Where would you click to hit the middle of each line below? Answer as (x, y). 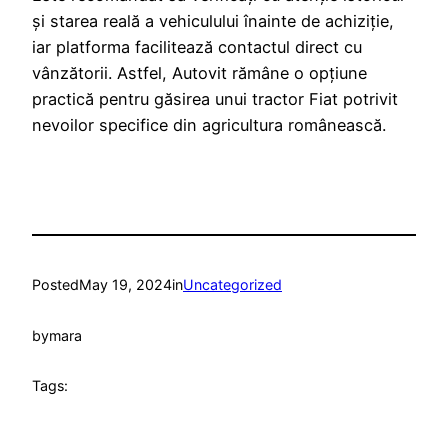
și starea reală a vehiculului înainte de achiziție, (213, 20)
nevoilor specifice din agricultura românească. (209, 124)
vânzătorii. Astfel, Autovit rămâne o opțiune (199, 72)
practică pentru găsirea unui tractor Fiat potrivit (215, 98)
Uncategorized (232, 285)
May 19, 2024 (125, 285)
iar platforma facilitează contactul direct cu (197, 46)
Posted (55, 285)
